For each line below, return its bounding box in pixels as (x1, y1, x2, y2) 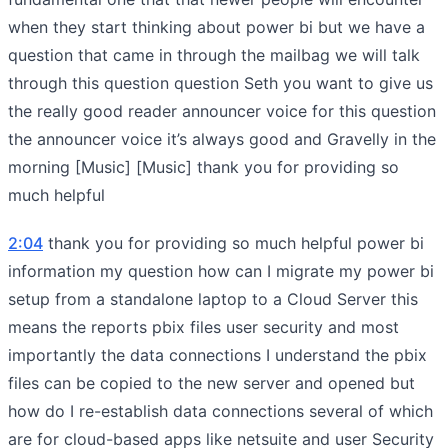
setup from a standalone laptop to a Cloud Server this (8, 288, 418, 309)
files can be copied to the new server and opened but (8, 372, 415, 393)
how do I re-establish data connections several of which (8, 400, 433, 421)
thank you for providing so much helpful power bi (43, 232, 424, 253)
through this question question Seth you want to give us (8, 72, 433, 93)
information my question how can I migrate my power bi (8, 260, 434, 281)
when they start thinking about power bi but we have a (8, 16, 425, 37)
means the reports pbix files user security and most (8, 316, 399, 337)
